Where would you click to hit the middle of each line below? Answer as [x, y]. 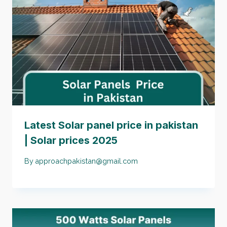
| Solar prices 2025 [71, 140]
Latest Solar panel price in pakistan [111, 125]
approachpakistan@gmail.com [87, 161]
